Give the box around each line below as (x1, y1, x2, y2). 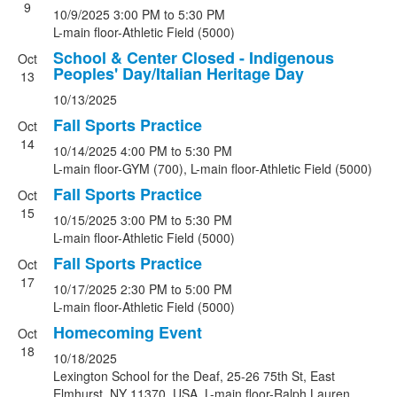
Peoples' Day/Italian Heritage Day (53, 62, 304, 85)
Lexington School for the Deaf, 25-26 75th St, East (53, 367, 335, 385)
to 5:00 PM (171, 280, 232, 298)
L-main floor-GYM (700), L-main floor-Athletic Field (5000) (53, 160, 372, 177)
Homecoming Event (53, 321, 202, 344)
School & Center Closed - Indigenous (53, 46, 334, 69)
